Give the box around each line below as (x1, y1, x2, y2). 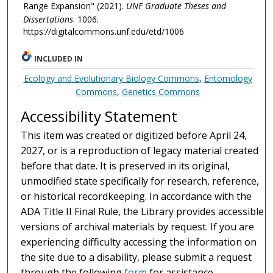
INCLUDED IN (34, 53, 83, 64)
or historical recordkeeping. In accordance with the (21, 189, 252, 203)
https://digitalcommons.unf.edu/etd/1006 (23, 25, 184, 37)
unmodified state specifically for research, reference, (21, 174, 260, 188)
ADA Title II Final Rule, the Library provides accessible (21, 204, 264, 218)
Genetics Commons (122, 85, 200, 97)
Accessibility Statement (21, 105, 178, 126)
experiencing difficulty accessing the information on (21, 235, 257, 249)
